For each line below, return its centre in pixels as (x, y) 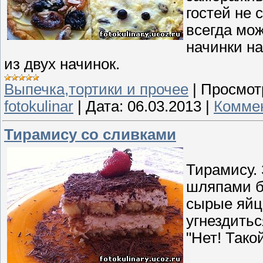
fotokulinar (39, 107)
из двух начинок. (62, 64)
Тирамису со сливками (90, 134)
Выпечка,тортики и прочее (96, 90)
